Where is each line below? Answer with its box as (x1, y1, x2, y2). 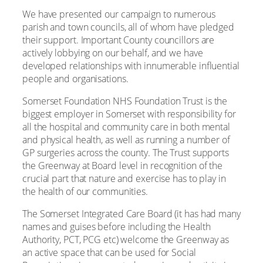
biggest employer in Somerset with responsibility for (22, 107, 236, 120)
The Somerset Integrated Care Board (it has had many (22, 207, 241, 220)
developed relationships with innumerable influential (22, 59, 240, 72)
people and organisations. (22, 72, 129, 85)
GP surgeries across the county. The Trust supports (22, 146, 229, 159)
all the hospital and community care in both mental (22, 120, 230, 133)
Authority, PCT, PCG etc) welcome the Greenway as (22, 233, 230, 246)
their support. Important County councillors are (22, 33, 215, 46)
